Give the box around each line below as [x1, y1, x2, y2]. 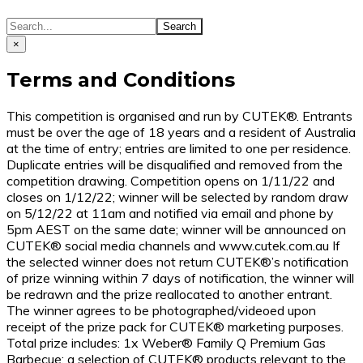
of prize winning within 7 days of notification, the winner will [6, 270, 354, 287]
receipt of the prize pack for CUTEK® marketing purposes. [6, 318, 344, 335]
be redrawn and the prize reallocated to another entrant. [6, 286, 332, 303]
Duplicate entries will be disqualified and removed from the [6, 156, 343, 173]
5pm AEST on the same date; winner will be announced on [6, 221, 346, 238]
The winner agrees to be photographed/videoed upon [6, 302, 316, 319]
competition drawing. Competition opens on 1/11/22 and [6, 173, 335, 190]
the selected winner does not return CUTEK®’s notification [6, 254, 348, 271]
